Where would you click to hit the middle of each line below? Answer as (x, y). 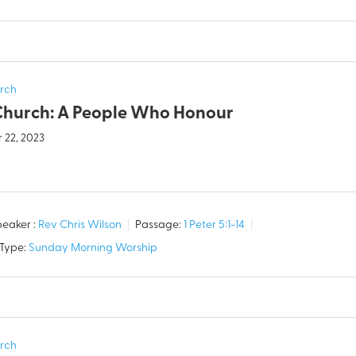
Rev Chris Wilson (80, 226)
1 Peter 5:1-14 (215, 226)
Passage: (159, 226)
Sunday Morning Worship (93, 249)
